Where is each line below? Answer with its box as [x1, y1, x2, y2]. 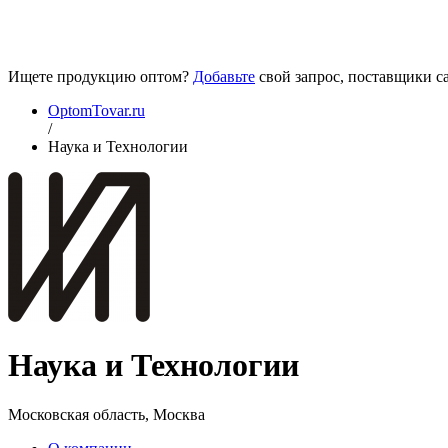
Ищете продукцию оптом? [8, 68, 193, 85]
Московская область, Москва [8, 405, 205, 423]
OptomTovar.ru [48, 102, 145, 119]
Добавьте [193, 68, 255, 85]
